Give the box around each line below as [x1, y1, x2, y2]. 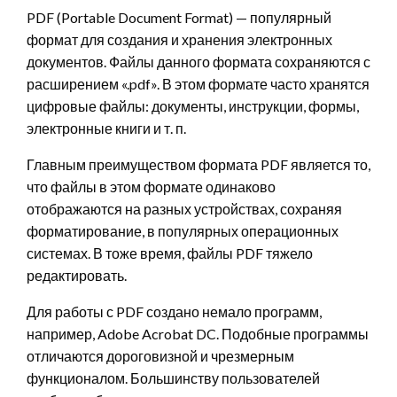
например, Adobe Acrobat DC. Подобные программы [27, 325, 369, 343]
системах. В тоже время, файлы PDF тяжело [27, 245, 313, 262]
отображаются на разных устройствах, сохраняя [27, 200, 342, 218]
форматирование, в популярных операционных [27, 222, 339, 240]
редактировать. [27, 267, 127, 284]
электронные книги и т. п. [27, 120, 186, 137]
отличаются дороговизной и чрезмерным [27, 347, 294, 365]
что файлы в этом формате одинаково [27, 178, 276, 196]
